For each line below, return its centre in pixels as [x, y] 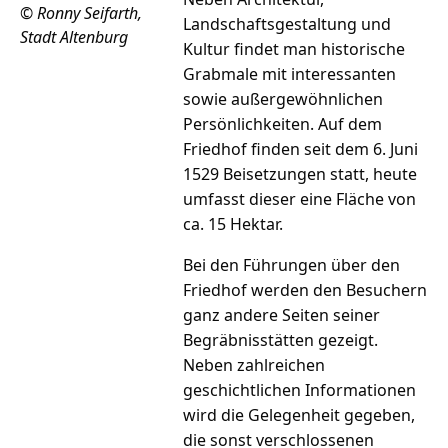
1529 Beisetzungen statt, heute [300, 174]
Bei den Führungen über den [292, 265]
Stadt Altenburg [74, 37]
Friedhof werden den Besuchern [305, 290]
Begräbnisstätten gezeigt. [281, 340]
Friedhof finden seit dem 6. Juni [301, 149]
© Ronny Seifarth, [81, 13]
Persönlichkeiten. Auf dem [283, 124]
